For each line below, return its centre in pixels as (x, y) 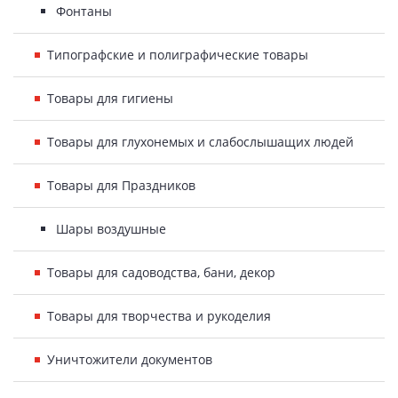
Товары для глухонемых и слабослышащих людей (200, 142)
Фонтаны (84, 11)
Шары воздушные (111, 229)
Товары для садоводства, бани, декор (161, 272)
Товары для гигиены (110, 98)
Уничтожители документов (130, 359)
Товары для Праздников (121, 185)
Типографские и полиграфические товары (178, 55)
